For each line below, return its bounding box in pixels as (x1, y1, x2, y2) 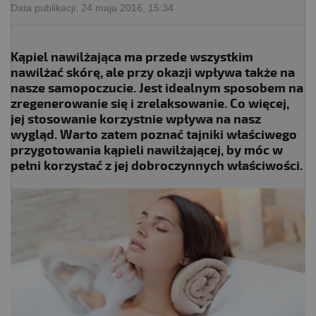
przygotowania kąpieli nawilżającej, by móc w (11, 142, 283, 159)
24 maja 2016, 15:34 (81, 1, 174, 13)
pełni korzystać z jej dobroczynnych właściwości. (11, 157, 303, 174)
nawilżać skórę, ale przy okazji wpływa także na (11, 64, 295, 81)
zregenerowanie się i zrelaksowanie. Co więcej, (11, 95, 289, 112)
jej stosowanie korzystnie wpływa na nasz (11, 111, 261, 128)
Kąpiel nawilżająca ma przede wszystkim (11, 49, 253, 66)
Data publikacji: (11, 1, 81, 13)
